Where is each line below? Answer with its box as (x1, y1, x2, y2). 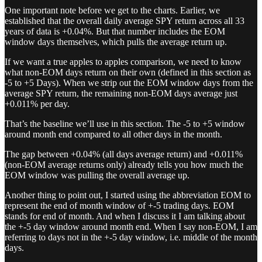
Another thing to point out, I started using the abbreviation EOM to (5, 190, 251, 201)
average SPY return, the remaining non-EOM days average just (5, 88, 237, 99)
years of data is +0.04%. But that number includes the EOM (5, 26, 225, 37)
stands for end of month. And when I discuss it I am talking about (5, 211, 245, 222)
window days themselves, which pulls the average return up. (5, 37, 227, 47)
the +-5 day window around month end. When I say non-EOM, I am (5, 222, 257, 232)
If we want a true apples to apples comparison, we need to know (5, 57, 242, 67)
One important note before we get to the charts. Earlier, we (5, 5, 220, 16)
